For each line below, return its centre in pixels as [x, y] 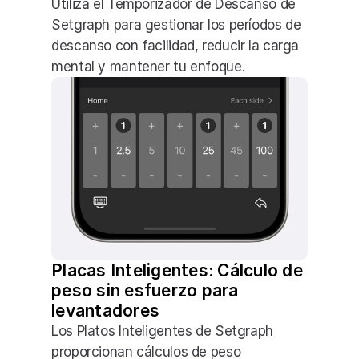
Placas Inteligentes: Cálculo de [177, 270]
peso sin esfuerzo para [145, 290]
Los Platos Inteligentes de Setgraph [162, 331]
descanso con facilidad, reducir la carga [175, 46]
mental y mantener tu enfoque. [148, 67]
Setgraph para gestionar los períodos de [176, 25]
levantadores [106, 311]
